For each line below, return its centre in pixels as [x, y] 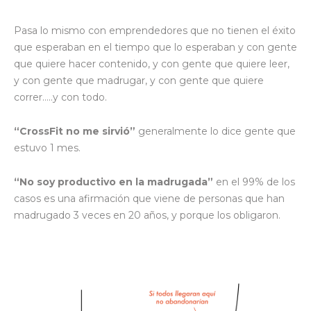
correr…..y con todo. [60, 98]
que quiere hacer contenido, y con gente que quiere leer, [152, 64]
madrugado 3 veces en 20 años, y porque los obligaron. [147, 216]
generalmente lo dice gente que [216, 132]
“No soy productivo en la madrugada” [114, 182]
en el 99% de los [254, 182]
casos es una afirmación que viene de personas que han [149, 199]
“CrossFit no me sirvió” [75, 132]
